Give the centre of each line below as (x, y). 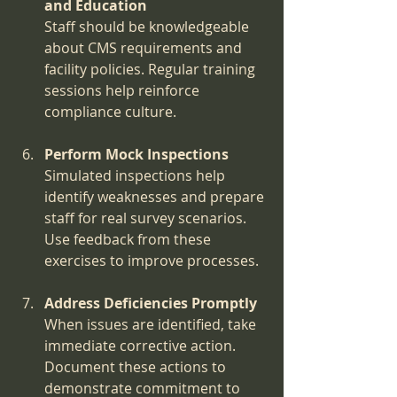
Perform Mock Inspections (136, 155)
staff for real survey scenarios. (147, 218)
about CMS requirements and (145, 48)
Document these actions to (137, 367)
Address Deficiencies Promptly (151, 304)
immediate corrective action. (142, 346)
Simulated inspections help (136, 176)
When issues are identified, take (152, 325)
